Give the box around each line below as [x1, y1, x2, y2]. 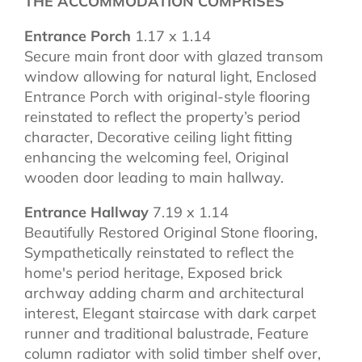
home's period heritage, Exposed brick [24, 263, 282, 282]
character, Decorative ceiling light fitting [24, 127, 293, 146]
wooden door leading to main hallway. [24, 167, 284, 187]
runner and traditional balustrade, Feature [24, 323, 309, 343]
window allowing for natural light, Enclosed [24, 66, 317, 86]
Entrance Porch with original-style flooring [24, 86, 310, 106]
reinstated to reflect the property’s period [24, 107, 301, 126]
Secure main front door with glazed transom [24, 46, 323, 65]
